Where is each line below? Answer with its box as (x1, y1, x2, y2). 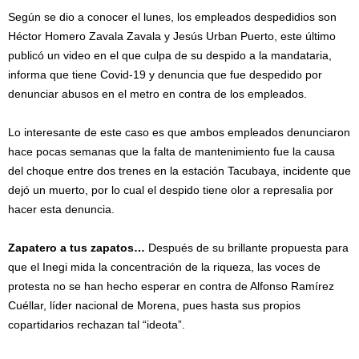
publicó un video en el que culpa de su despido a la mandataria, (8, 49, 332, 62)
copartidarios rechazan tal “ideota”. (8, 318, 185, 331)
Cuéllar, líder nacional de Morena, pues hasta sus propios (8, 299, 301, 312)
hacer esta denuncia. (8, 203, 115, 216)
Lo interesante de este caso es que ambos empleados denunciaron (8, 126, 350, 139)
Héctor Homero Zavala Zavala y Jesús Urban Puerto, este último (8, 30, 336, 42)
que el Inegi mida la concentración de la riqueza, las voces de (8, 260, 321, 273)
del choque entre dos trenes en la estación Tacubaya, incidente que (8, 164, 351, 177)
